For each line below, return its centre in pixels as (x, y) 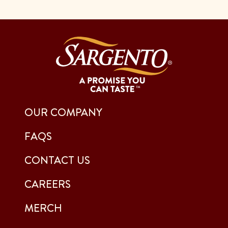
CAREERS (48, 184)
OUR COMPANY (63, 113)
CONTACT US (57, 161)
